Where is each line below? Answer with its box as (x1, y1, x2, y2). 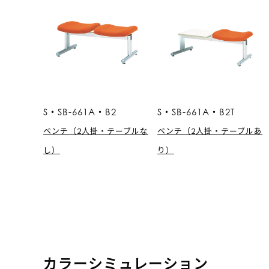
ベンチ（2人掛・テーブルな (43, 124, 148, 136)
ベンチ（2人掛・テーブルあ (157, 124, 262, 136)
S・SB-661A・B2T (157, 106, 235, 117)
